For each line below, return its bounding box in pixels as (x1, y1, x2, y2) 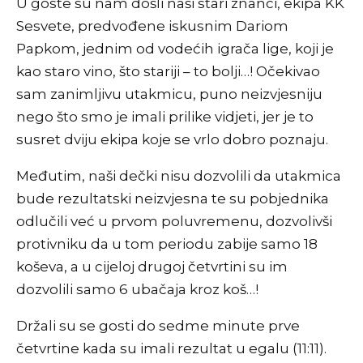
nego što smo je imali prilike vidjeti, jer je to (16, 109, 314, 126)
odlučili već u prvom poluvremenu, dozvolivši (16, 213, 332, 230)
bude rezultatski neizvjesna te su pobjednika (16, 190, 329, 207)
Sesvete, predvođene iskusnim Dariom (16, 18, 288, 35)
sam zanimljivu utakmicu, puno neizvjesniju (16, 86, 322, 103)
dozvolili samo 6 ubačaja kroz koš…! (16, 281, 258, 298)
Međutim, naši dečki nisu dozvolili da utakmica (16, 168, 341, 185)
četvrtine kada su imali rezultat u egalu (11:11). (16, 340, 327, 357)
